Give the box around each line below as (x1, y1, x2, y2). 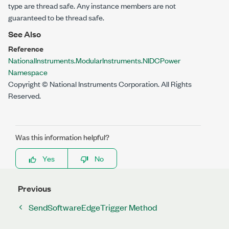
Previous (18, 182, 51, 194)
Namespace (8, 66, 48, 77)
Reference (8, 43, 43, 54)
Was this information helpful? (15, 131, 109, 142)
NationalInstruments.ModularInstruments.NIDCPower (8, 55, 180, 65)
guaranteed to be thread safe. (8, 12, 104, 22)
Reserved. (8, 90, 41, 101)
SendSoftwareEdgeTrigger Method (29, 201, 157, 213)
